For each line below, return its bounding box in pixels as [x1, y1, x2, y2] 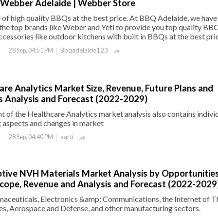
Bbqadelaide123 [60, 46, 108, 54]
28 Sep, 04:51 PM [9, 47, 53, 54]
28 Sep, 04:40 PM [9, 133, 53, 141]
